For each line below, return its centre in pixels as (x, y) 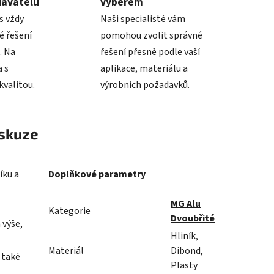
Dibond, (187, 251)
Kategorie (70, 211)
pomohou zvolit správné (151, 36)
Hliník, (185, 236)
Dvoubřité (193, 219)
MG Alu (186, 204)
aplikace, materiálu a (144, 69)
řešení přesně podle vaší (150, 52)
